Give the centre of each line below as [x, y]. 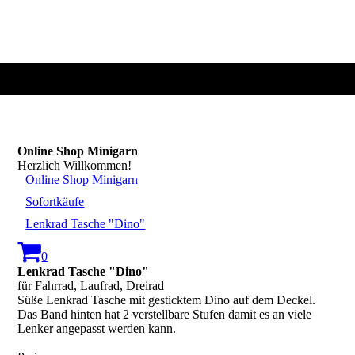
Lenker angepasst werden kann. [97, 328]
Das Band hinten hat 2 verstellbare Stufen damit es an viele [165, 314]
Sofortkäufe [55, 202]
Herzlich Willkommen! [75, 165]
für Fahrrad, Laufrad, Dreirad [91, 286]
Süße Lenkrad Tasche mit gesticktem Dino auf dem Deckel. [167, 300]
